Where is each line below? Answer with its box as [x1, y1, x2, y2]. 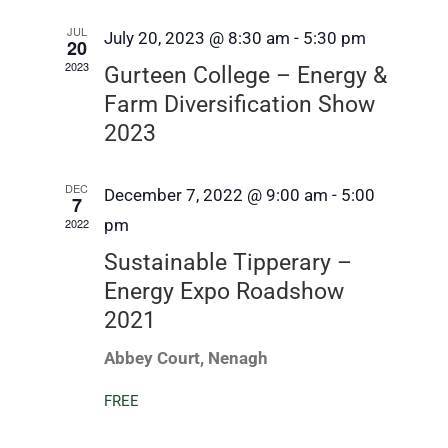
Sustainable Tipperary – [103, 249, 352, 277]
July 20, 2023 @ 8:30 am [103, 28, 290, 49]
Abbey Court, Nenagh [103, 348, 268, 369]
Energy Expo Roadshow [103, 278, 344, 306]
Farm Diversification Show [103, 91, 375, 119]
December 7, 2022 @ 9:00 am [103, 185, 328, 206]
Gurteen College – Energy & [103, 62, 387, 90]
